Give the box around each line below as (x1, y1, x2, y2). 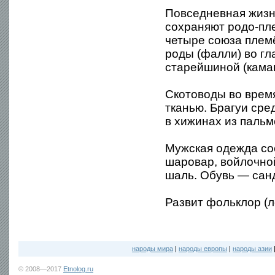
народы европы (179, 245, 227, 252)
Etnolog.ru (63, 265, 93, 273)
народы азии (233, 245, 272, 252)
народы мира (132, 245, 173, 252)
